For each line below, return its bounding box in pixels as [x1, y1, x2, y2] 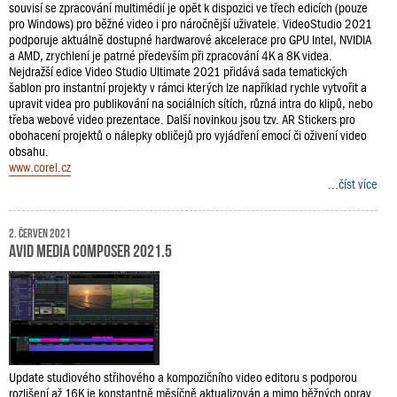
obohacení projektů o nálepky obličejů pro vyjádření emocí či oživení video [9, 128, 367, 143]
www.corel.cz [9, 160, 71, 175]
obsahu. [9, 144, 49, 159]
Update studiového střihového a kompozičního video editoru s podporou [9, 370, 357, 385]
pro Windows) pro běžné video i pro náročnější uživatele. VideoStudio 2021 [9, 16, 372, 31]
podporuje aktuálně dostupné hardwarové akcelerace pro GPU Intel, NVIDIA [9, 32, 371, 47]
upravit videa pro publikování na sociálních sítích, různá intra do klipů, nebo [9, 96, 373, 111]
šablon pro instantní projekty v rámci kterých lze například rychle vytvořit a [9, 80, 367, 95]
